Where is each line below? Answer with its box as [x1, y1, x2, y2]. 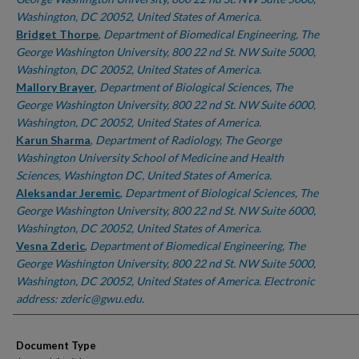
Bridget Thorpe [16, 27, 99, 41]
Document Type [16, 339, 96, 352]
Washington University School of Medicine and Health [16, 151, 284, 164]
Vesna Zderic [16, 239, 85, 252]
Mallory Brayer [16, 80, 95, 94]
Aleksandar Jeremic [16, 186, 120, 200]
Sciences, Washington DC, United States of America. [16, 168, 272, 182]
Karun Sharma [16, 133, 91, 147]
